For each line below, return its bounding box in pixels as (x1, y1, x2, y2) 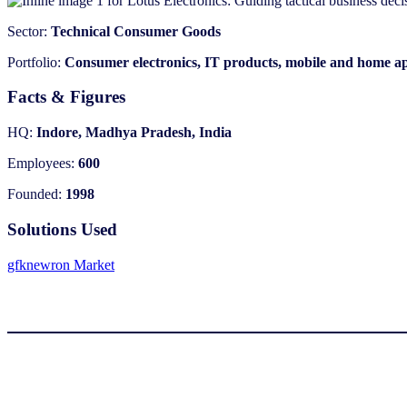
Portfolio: (7, 54, 65, 70)
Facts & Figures (7, 87, 125, 107)
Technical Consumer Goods (51, 23, 221, 39)
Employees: (7, 155, 78, 172)
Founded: (7, 186, 65, 203)
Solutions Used (7, 219, 117, 239)
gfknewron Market (7, 256, 114, 273)
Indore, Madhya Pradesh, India (36, 124, 232, 141)
